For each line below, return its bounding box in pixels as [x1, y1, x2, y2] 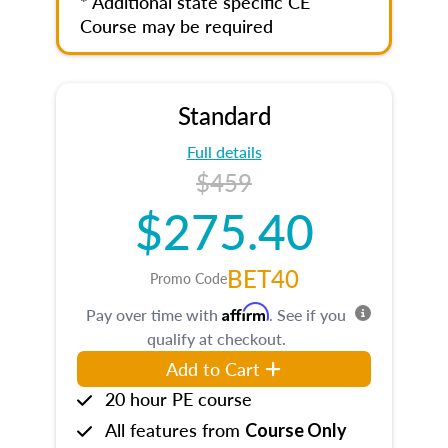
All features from [105, 417, 245, 442]
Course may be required [80, 13, 273, 38]
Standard [177, 98, 271, 132]
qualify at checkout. [146, 327, 286, 350]
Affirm [222, 302, 269, 322]
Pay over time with [86, 303, 222, 326]
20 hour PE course [105, 386, 252, 411]
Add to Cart [166, 356, 261, 381]
